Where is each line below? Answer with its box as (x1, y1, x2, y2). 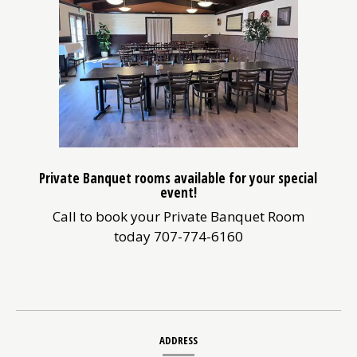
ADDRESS (159, 332, 198, 347)
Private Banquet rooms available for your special (39, 169, 318, 188)
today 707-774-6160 (113, 226, 243, 245)
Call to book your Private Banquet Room (52, 206, 304, 226)
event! (159, 183, 197, 202)
